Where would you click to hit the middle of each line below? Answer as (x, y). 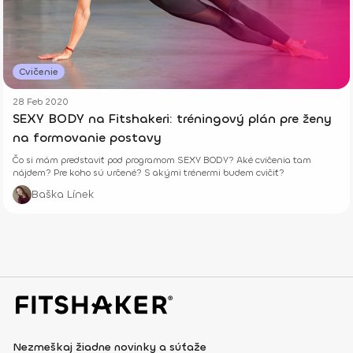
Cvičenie (39, 71)
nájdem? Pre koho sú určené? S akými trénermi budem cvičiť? (149, 172)
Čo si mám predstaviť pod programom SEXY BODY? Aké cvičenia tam (162, 160)
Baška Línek (63, 194)
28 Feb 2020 (41, 101)
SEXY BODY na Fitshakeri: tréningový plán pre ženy (172, 118)
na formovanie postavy (87, 137)
